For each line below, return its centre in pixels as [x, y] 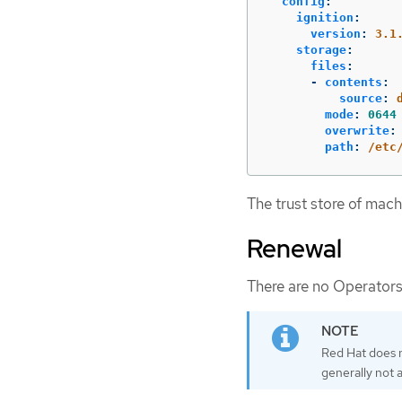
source [361, 98]
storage [321, 49]
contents [354, 82]
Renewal [294, 249]
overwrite [357, 130]
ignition [325, 17]
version [336, 33]
